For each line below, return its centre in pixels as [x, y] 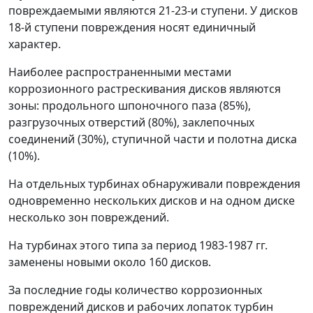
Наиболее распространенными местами [120, 72]
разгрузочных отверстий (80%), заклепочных [131, 122]
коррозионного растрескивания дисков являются [145, 89]
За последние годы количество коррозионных [135, 290]
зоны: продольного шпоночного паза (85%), [130, 105]
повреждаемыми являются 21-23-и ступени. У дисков [153, 10]
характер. [35, 44]
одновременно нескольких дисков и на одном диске [152, 201]
